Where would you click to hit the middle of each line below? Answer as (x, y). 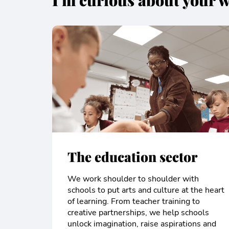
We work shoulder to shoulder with (133, 179)
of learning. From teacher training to (134, 202)
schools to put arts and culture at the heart (146, 190)
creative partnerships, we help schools (138, 213)
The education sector (133, 157)
